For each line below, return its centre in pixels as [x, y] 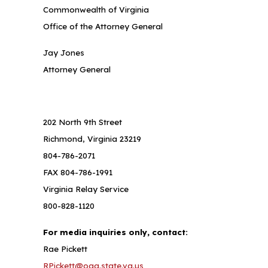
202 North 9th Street [83, 122]
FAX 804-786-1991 [78, 172]
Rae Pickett [65, 249]
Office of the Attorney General [103, 26]
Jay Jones [64, 53]
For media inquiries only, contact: [117, 232]
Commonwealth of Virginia [96, 10]
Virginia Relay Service [86, 189]
